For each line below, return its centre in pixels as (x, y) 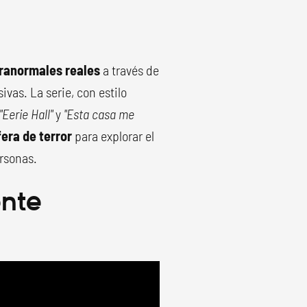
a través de (130, 70)
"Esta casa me (98, 114)
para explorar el (113, 136)
